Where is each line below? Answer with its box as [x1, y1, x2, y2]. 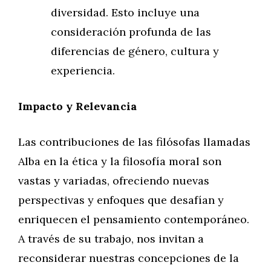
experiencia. [51, 64, 115, 77]
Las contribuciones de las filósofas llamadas [18, 135, 250, 149]
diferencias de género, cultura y [51, 44, 219, 58]
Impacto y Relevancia [18, 99, 137, 113]
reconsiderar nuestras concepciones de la [18, 251, 239, 265]
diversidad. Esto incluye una [51, 5, 200, 19]
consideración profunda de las [51, 25, 211, 39]
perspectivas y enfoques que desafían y [18, 193, 224, 207]
